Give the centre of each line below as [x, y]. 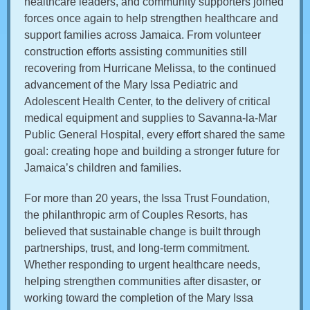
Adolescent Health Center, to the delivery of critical [147, 101]
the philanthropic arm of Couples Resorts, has [136, 215]
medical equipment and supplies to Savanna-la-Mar [151, 118]
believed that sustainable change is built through [143, 231]
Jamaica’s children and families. [103, 168]
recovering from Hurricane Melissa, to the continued [150, 68]
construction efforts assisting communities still [136, 52]
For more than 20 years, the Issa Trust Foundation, [147, 198]
